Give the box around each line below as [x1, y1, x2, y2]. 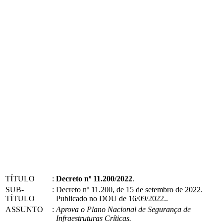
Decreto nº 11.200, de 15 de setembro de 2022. [56, 185, 203, 194]
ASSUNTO [5, 205, 43, 214]
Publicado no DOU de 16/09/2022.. [56, 194, 168, 203]
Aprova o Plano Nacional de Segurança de [56, 205, 191, 214]
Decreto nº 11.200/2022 [56, 174, 132, 183]
